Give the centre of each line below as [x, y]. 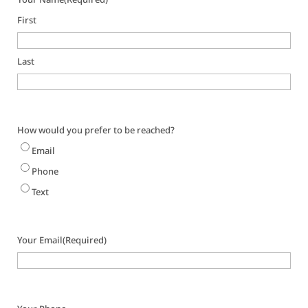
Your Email [40, 240]
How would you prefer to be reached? [96, 130]
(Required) [85, 240]
